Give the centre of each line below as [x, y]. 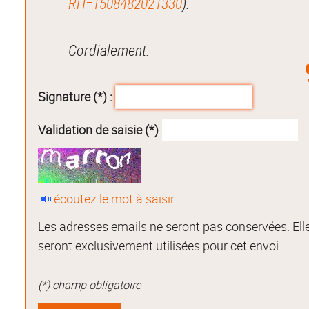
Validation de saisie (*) [99, 130]
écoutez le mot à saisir [114, 198]
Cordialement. [109, 50]
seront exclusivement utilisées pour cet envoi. [160, 246]
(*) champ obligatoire [90, 285]
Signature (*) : [76, 97]
